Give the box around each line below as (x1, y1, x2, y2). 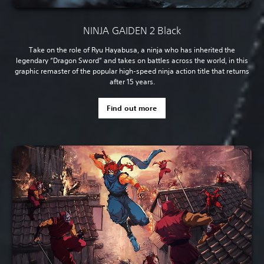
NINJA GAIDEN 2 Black (83, 24, 181, 37)
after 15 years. (109, 77, 155, 87)
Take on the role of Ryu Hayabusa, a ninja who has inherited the (29, 45, 235, 55)
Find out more (107, 103, 157, 113)
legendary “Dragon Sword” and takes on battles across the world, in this (16, 55, 248, 66)
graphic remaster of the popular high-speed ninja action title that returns (15, 66, 249, 77)
